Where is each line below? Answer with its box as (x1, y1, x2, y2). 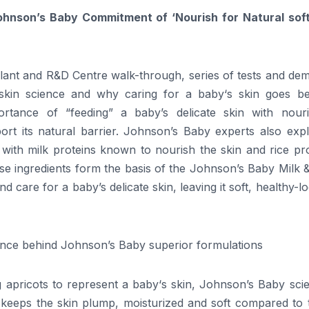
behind (22, 238, 57, 252)
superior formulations (146, 238, 263, 252)
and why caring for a (64, 87, 199, 101)
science (25, 87, 65, 101)
